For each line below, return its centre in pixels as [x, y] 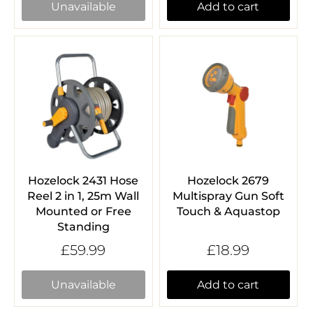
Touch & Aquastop [228, 212]
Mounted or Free [83, 212]
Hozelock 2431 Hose [83, 181]
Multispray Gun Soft [228, 196]
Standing [83, 227]
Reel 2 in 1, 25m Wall [83, 196]
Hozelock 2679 [228, 181]
